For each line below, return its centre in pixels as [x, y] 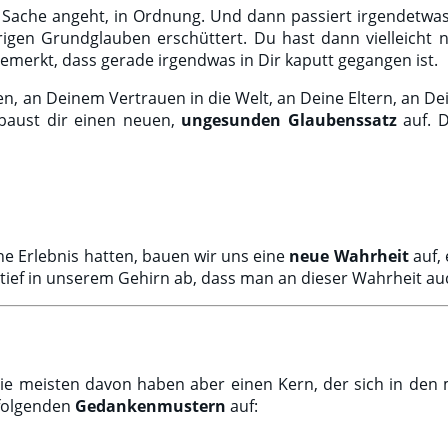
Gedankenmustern [150, 406]
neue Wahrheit [349, 255]
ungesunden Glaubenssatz [289, 119]
